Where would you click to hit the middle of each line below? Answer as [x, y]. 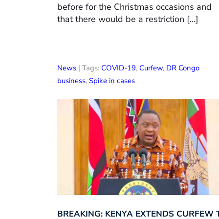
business [71, 80]
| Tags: [89, 68]
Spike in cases [112, 80]
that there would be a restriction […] [128, 19]
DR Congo [183, 68]
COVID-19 [119, 68]
